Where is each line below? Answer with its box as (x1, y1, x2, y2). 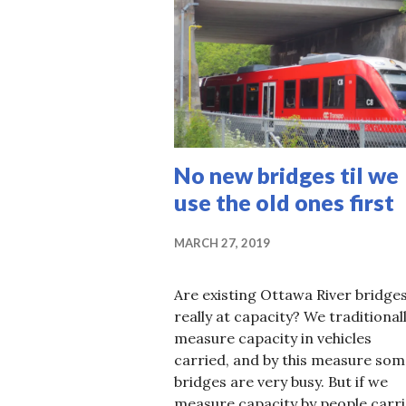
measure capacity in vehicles (174, 328, 372, 347)
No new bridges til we (174, 160, 399, 188)
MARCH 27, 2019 (174, 235, 270, 250)
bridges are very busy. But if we (174, 372, 388, 391)
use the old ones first (174, 188, 394, 216)
